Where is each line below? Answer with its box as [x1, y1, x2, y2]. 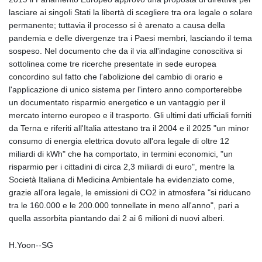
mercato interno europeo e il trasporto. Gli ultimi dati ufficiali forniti [9, 111, 251, 120]
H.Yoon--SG [9, 240, 53, 250]
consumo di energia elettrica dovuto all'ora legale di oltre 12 [9, 136, 229, 146]
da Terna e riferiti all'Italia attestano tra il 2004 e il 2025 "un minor [9, 123, 249, 133]
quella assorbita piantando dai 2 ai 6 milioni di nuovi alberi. [9, 213, 225, 223]
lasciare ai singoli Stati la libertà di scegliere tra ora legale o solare [9, 8, 253, 18]
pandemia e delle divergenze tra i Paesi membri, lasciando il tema [9, 33, 252, 43]
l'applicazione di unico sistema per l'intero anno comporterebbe [9, 85, 242, 95]
